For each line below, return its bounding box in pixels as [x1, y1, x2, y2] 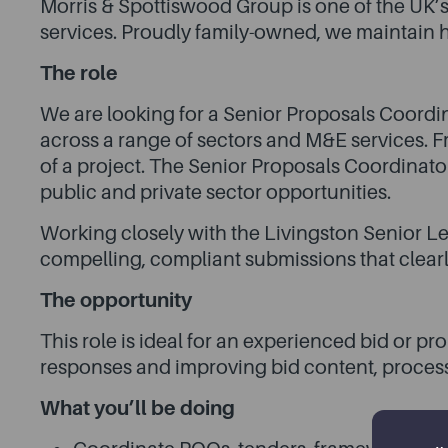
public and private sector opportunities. [40, 181, 391, 204]
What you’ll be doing [40, 397, 235, 420]
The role [40, 62, 122, 85]
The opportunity [40, 289, 192, 312]
